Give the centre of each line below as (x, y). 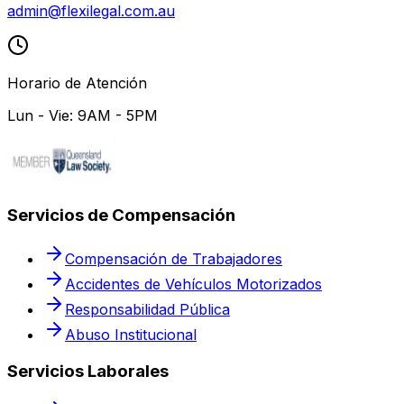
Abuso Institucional (131, 334)
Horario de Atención (77, 83)
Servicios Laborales (88, 371)
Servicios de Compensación (121, 216)
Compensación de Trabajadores (174, 258)
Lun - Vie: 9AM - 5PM (83, 116)
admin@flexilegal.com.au (91, 11)
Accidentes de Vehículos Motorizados (193, 284)
